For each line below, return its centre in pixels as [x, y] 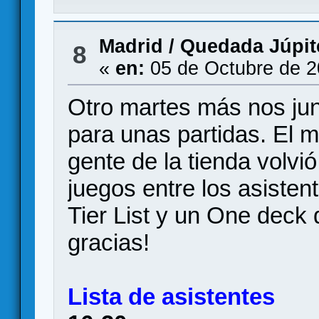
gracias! [109, 242]
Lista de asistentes [172, 297]
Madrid [131, 46]
